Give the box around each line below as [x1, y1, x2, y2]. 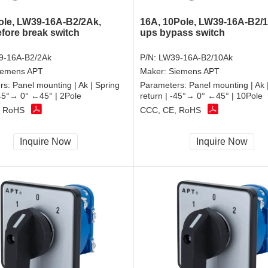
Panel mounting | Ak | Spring [13, 80, 120, 90]
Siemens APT [169, 66, 220, 76]
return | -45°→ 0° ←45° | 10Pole [140, 90, 263, 100]
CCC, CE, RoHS [140, 105, 201, 115]
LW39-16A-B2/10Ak [159, 52, 233, 62]
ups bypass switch [140, 27, 225, 38]
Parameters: [140, 80, 189, 90]
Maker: [140, 66, 169, 76]
